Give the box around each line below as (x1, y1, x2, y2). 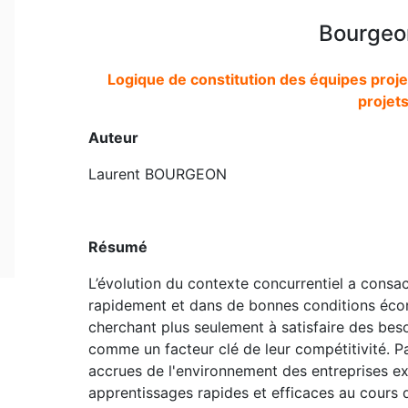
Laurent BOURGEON (87, 164, 227, 183)
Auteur (87, 127, 138, 147)
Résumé (87, 237, 148, 256)
